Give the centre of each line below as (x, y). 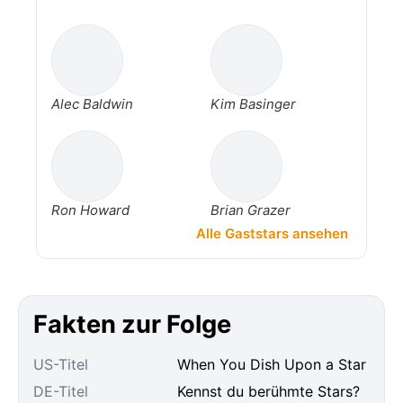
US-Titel (61, 365)
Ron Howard (90, 210)
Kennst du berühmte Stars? (269, 392)
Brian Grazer (251, 210)
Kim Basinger (253, 104)
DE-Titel (61, 392)
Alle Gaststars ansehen (272, 234)
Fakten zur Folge (132, 325)
